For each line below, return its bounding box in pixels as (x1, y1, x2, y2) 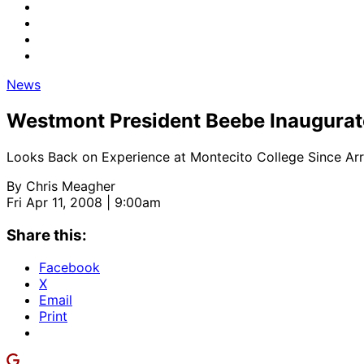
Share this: (6, 225, 87, 245)
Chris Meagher (26, 177, 115, 194)
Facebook (39, 259, 100, 276)
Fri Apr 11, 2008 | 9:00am (6, 193, 161, 210)
